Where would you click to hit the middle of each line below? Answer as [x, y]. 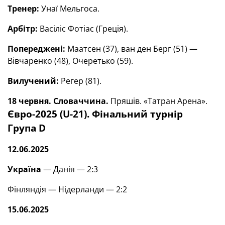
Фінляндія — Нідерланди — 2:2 [67, 189]
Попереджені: [36, 49]
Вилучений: [33, 81]
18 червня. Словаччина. [58, 101]
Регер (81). [80, 81]
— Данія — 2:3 [70, 169]
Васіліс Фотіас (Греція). [83, 29]
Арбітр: [23, 29]
